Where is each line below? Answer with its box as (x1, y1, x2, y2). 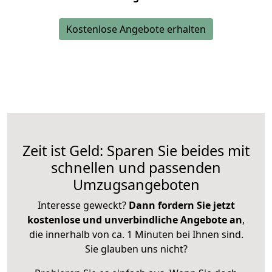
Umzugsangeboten (72, 175, 200, 195)
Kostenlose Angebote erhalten (66, 22, 206, 36)
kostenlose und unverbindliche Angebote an (27, 213, 242, 227)
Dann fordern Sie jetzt (128, 199, 235, 212)
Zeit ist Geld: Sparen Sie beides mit (22, 141, 250, 161)
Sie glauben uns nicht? (84, 242, 188, 256)
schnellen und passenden (51, 158, 221, 178)
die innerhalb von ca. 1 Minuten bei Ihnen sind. (29, 228, 243, 242)
